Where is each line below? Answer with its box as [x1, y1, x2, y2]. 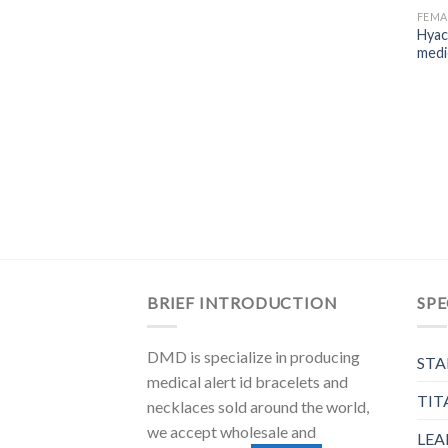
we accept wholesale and [147, 422, 316, 442]
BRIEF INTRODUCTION [147, 292, 338, 312]
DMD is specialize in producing [147, 347, 360, 367]
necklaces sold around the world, [147, 397, 369, 417]
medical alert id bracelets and [147, 372, 348, 392]
